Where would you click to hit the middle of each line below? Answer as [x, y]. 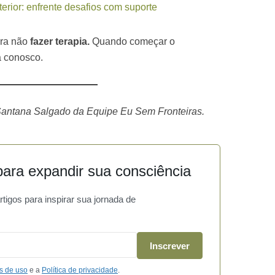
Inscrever [170, 246]
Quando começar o [134, 41]
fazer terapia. [61, 41]
